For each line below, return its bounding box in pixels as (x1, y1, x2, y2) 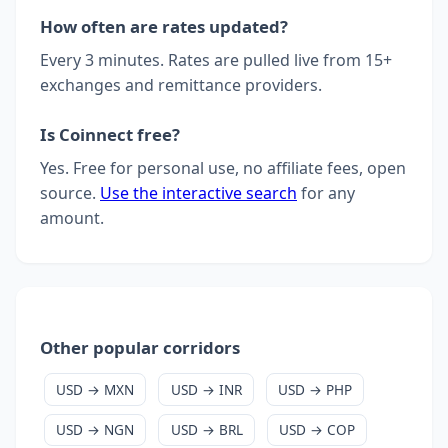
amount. (40, 206, 104, 229)
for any (297, 181, 355, 204)
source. (40, 181, 100, 204)
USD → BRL (170, 420, 243, 440)
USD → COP (278, 420, 355, 440)
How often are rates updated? (40, 14, 288, 38)
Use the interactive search (100, 181, 297, 204)
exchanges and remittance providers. (40, 73, 322, 96)
